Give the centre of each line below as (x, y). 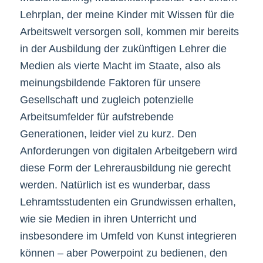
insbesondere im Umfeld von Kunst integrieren (128, 236)
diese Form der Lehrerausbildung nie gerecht (125, 168)
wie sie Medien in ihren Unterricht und (108, 219)
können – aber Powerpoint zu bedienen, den (123, 253)
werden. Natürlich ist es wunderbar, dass (115, 185)
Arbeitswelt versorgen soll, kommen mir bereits (129, 31)
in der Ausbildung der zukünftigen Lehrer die (123, 48)
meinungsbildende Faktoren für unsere (110, 82)
